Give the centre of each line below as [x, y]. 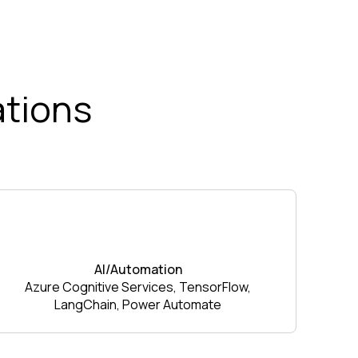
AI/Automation [138, 269]
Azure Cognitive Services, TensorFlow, [138, 287]
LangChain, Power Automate [138, 304]
